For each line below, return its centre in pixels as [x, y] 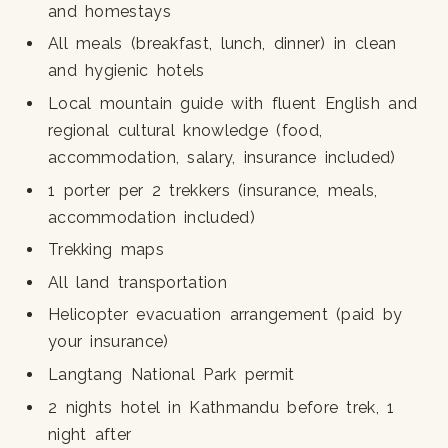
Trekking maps [105, 250]
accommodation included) [151, 217]
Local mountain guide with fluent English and [232, 104]
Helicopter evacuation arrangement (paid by [225, 315]
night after [89, 434]
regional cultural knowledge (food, [185, 131]
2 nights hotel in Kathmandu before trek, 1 [221, 407]
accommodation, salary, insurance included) [221, 158]
